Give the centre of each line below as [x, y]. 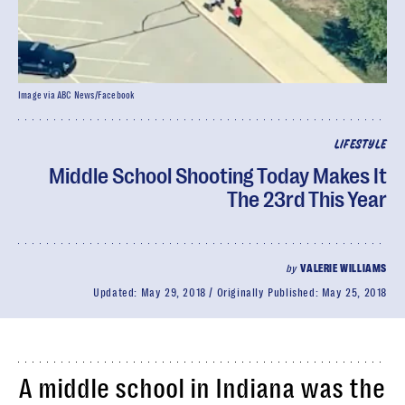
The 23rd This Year [307, 200]
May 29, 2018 [173, 293]
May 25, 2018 [354, 293]
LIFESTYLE [360, 145]
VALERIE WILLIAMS [344, 268]
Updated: [117, 293]
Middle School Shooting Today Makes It [218, 176]
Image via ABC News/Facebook [77, 95]
